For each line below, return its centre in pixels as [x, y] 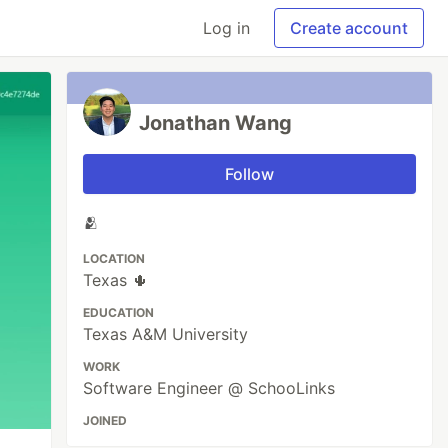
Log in [226, 28]
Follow [250, 174]
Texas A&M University [166, 334]
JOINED [105, 420]
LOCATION [114, 258]
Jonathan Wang [216, 123]
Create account [349, 28]
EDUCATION [119, 312]
